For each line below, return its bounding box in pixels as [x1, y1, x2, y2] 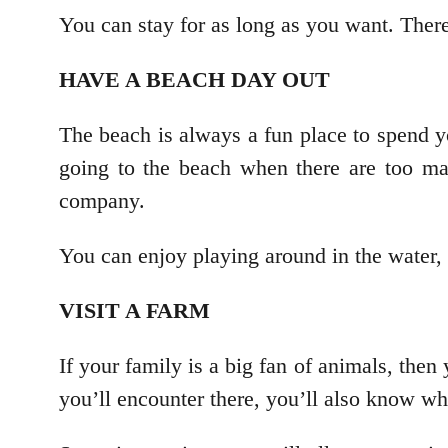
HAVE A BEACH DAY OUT [59, 66, 330, 92]
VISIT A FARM [59, 297, 210, 323]
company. [59, 187, 145, 213]
